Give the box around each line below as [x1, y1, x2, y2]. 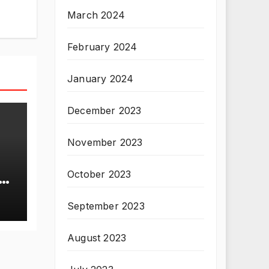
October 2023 [67, 168, 131, 180]
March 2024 [67, 9, 125, 21]
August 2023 [67, 232, 127, 244]
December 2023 [67, 104, 142, 116]
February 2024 [67, 41, 138, 53]
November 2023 [67, 136, 143, 148]
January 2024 [67, 73, 134, 85]
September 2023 [67, 200, 145, 212]
